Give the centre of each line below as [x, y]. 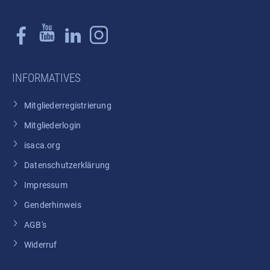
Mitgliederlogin [53, 126]
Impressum [46, 186]
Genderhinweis [53, 206]
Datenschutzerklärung [67, 166]
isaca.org [42, 146]
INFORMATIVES [46, 78]
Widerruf [41, 245]
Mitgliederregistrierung [68, 106]
